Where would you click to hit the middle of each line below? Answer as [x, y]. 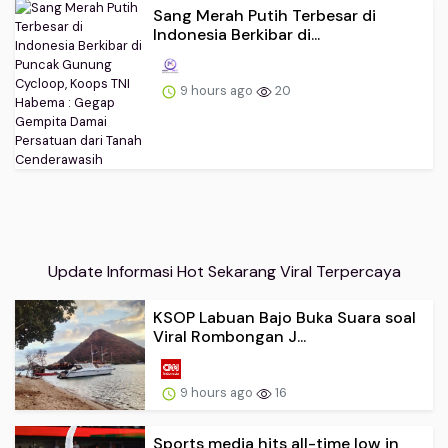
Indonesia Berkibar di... [236, 35]
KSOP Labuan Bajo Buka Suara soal [284, 318]
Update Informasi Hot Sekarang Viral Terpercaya [224, 272]
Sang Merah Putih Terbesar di [264, 16]
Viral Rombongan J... [229, 337]
